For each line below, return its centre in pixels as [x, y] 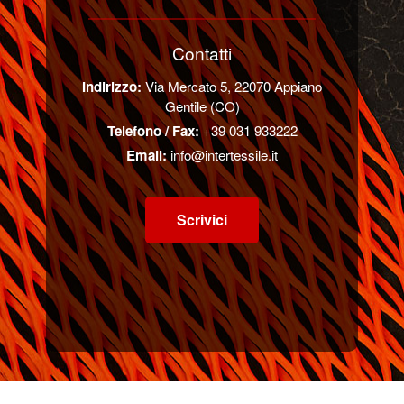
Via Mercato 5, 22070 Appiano [232, 87]
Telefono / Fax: [153, 131]
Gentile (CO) [202, 106]
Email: [147, 156]
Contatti [202, 53]
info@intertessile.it [224, 155]
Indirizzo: [112, 87]
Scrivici [202, 220]
